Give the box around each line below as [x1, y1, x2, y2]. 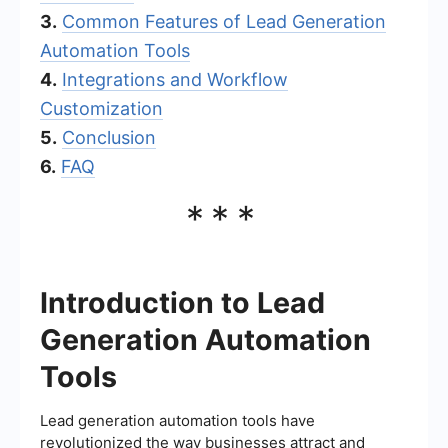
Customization [40, 97, 163, 119]
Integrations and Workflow [62, 68, 288, 90]
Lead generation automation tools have [40, 410, 315, 430]
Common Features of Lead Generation [62, 10, 386, 32]
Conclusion [62, 126, 156, 148]
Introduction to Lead [40, 284, 325, 320]
